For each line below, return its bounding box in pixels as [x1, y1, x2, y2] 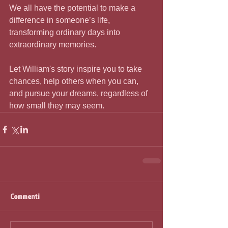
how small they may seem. [9, 101, 104, 110]
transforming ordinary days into [9, 28, 122, 37]
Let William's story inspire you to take [9, 65, 144, 74]
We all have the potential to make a [9, 4, 137, 13]
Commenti [10, 191, 39, 202]
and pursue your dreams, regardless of [9, 89, 150, 98]
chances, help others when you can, [9, 77, 140, 86]
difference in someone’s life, [9, 16, 112, 25]
